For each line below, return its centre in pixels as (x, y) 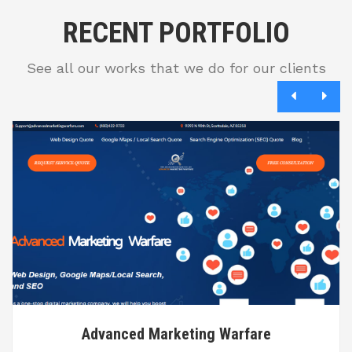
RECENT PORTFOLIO (176, 33)
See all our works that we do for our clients (176, 68)
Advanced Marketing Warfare (176, 334)
